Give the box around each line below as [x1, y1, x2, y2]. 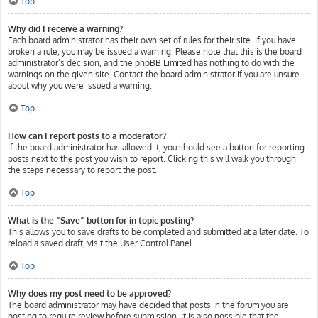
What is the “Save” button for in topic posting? [8, 215, 194, 226]
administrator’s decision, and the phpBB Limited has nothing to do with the [8, 57, 295, 68]
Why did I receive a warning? [8, 23, 123, 34]
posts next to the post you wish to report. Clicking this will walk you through [8, 153, 296, 164]
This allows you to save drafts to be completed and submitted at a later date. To [8, 226, 309, 237]
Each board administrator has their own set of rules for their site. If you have [8, 35, 296, 45]
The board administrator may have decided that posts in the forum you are [8, 300, 289, 310]
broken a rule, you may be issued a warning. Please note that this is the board [8, 46, 302, 57]
